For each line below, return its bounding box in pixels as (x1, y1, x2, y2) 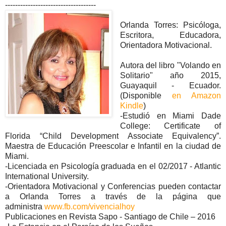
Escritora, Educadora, (120, 30, 221, 39)
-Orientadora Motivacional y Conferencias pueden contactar (5, 182, 221, 191)
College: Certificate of (120, 121, 221, 130)
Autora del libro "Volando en (120, 61, 221, 70)
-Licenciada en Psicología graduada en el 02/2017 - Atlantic (5, 161, 221, 171)
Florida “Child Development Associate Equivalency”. (5, 131, 221, 140)
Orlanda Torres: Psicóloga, (120, 20, 221, 29)
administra (5, 202, 44, 211)
